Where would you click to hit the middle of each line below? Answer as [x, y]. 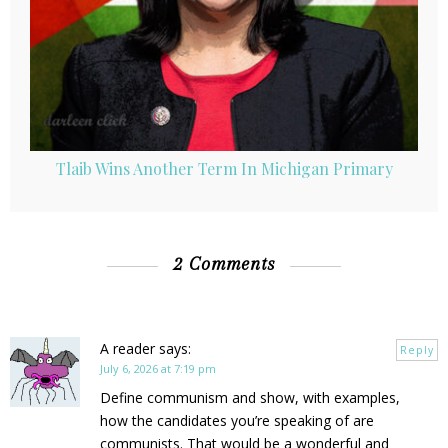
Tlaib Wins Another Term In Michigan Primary [224, 168]
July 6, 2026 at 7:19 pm [158, 368]
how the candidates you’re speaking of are [237, 420]
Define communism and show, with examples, [250, 397]
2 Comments [224, 263]
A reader [127, 348]
